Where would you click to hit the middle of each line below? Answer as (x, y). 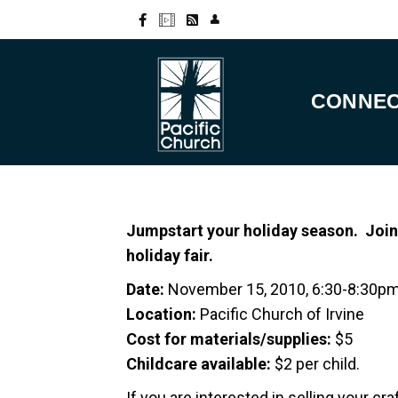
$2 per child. (315, 363)
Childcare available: (199, 363)
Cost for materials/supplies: (229, 338)
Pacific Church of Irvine (280, 314)
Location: (161, 314)
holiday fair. (170, 255)
